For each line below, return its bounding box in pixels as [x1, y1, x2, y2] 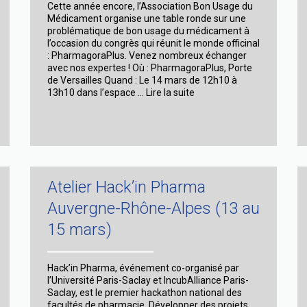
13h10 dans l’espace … [47, 86, 146, 98]
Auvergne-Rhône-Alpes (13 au [47, 198, 260, 218]
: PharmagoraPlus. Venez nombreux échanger [47, 49, 247, 61]
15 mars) [47, 219, 112, 239]
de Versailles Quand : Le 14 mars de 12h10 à [47, 74, 237, 86]
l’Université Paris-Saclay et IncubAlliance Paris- [47, 274, 249, 286]
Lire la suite [146, 86, 195, 98]
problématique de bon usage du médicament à [47, 25, 249, 36]
